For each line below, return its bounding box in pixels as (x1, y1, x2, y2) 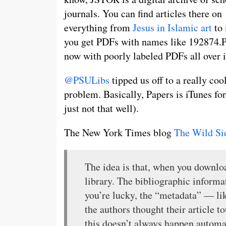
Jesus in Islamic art (133, 21, 212, 34)
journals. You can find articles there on (64, 7, 222, 20)
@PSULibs (64, 73, 109, 87)
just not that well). (64, 101, 139, 115)
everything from (64, 21, 133, 34)
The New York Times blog (64, 126, 174, 139)
